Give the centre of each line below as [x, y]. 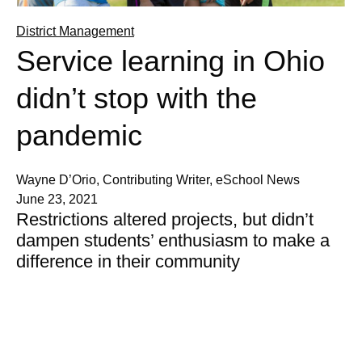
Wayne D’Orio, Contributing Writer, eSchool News [158, 180]
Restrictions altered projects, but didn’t [165, 220]
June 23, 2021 [57, 200]
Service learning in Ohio [170, 61]
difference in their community [128, 262]
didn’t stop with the [137, 99]
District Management [75, 32]
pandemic [79, 136]
